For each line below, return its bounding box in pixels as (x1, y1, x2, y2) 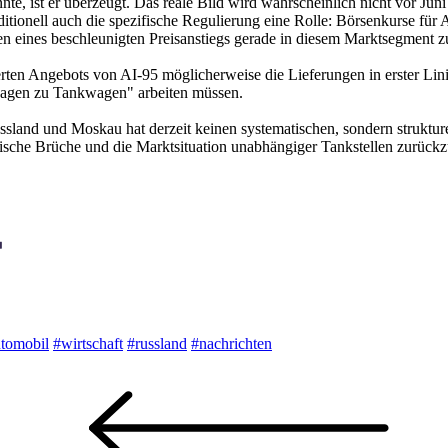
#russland (127, 334, 187, 352)
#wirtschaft (53, 334, 123, 352)
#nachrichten (191, 334, 272, 352)
